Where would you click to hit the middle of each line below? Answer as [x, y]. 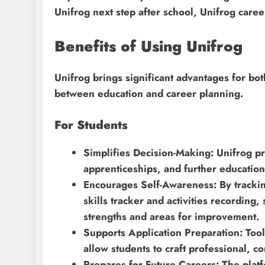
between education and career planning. [149, 93]
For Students [91, 125]
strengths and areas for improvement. [171, 217]
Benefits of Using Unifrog [148, 46]
